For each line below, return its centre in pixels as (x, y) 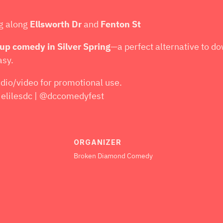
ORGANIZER (98, 142)
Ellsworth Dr (56, 24)
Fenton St (121, 24)
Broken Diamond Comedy (113, 156)
